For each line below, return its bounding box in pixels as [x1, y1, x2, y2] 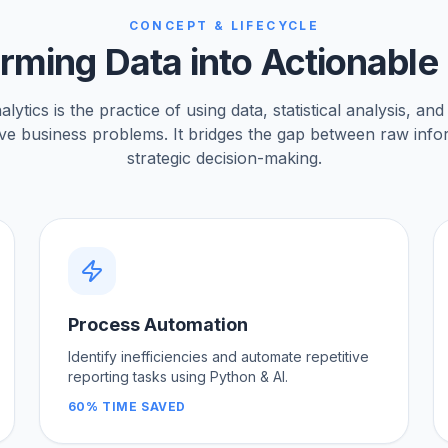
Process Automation [67, 313, 248, 335]
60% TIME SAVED [67, 398, 187, 414]
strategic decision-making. [126, 147, 322, 168]
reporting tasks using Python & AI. [67, 367, 288, 385]
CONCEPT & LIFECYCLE [128, 17, 320, 33]
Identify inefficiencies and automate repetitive [67, 347, 369, 365]
